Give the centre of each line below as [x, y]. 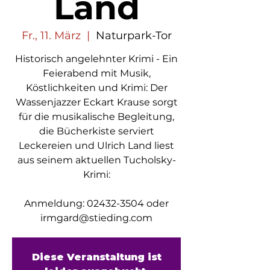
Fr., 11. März [51, 36]
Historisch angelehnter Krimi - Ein [96, 59]
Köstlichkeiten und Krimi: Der [96, 88]
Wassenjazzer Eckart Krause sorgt [96, 102]
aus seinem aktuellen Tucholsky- [96, 160]
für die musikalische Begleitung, [96, 117]
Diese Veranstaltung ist [96, 257]
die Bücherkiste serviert [96, 131]
